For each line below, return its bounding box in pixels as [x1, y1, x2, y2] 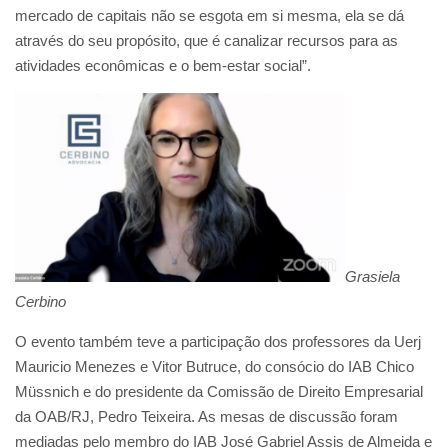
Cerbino [15, 293, 66, 311]
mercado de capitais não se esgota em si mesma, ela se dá [15, 7, 404, 24]
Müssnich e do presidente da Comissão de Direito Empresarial [15, 383, 423, 401]
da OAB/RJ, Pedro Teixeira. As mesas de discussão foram [15, 408, 398, 426]
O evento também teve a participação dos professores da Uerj [15, 333, 421, 351]
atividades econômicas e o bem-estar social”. [15, 57, 311, 74]
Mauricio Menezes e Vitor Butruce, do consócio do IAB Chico [15, 358, 414, 376]
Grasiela [345, 268, 400, 286]
